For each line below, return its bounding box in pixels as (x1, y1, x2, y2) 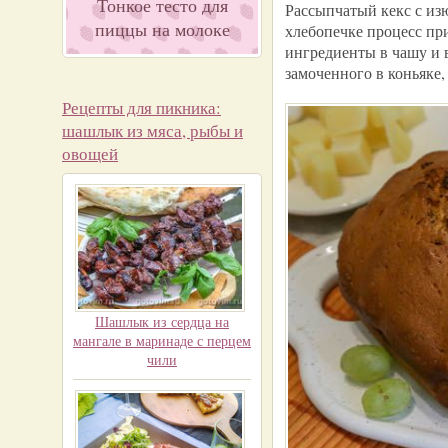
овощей (62, 142, 118, 165)
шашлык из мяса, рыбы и (62, 119, 243, 142)
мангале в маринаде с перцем (73, 331, 251, 350)
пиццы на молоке (94, 17, 230, 41)
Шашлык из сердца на (95, 312, 229, 331)
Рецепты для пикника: (62, 96, 221, 119)
